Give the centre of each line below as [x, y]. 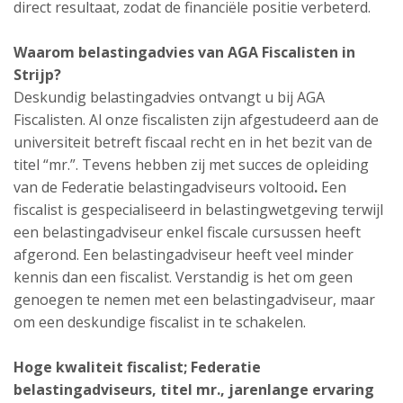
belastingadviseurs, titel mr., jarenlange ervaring [194, 390]
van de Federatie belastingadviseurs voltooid [164, 187]
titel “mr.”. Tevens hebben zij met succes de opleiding [191, 165]
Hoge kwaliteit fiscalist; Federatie [137, 367]
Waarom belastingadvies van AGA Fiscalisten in [184, 52]
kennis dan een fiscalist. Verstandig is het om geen [183, 277]
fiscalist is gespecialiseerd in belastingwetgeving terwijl [198, 210]
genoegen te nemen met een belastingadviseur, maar [194, 300]
